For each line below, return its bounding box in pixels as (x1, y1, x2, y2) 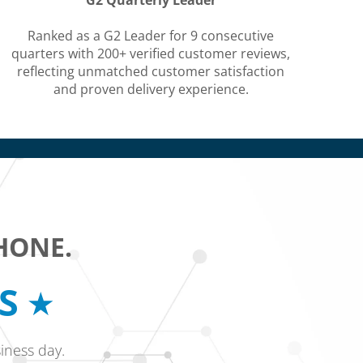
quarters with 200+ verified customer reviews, (11, 45, 290, 62)
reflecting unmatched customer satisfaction (17, 62, 284, 80)
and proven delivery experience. (53, 80, 249, 98)
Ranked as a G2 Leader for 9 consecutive (28, 27, 274, 45)
